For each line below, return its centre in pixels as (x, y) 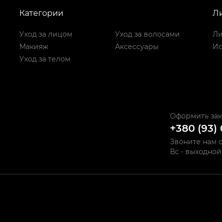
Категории (41, 13)
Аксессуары (137, 47)
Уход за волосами (147, 34)
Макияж (34, 47)
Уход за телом (45, 59)
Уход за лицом (46, 34)
